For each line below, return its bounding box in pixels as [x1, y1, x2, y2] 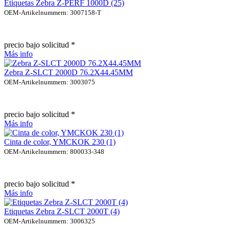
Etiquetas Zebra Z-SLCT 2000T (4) [4, 207, 120, 216]
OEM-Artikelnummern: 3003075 [4, 78, 95, 86]
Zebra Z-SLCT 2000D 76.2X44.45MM [4, 67, 133, 77]
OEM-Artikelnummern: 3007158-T [4, 8, 101, 16]
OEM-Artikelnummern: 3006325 [4, 217, 95, 225]
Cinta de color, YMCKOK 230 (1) [4, 137, 116, 146]
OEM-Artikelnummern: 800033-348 [4, 147, 104, 155]
